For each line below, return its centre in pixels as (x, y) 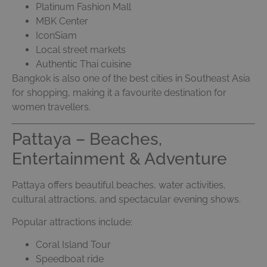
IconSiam (56, 36)
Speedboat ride (70, 259)
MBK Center (62, 21)
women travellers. (51, 107)
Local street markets (81, 50)
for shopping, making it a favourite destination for (119, 93)
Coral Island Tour (73, 245)
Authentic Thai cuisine (83, 64)
